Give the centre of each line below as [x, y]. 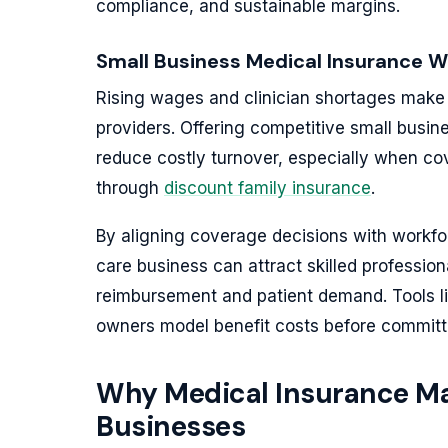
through [130, 188]
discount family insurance [267, 188]
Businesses [170, 426]
